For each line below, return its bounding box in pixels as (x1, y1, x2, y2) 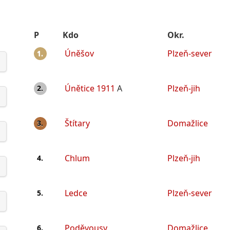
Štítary (64, 117, 90, 129)
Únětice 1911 (64, 82, 115, 94)
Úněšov (64, 47, 94, 59)
